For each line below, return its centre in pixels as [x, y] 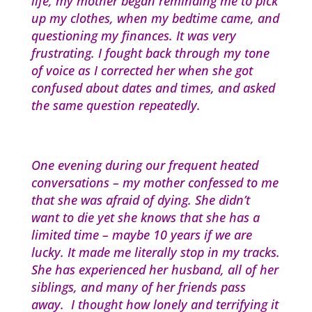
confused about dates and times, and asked [153, 88]
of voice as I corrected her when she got [142, 71]
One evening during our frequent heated [145, 165]
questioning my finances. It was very [133, 36]
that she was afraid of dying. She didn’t [140, 200]
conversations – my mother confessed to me [155, 183]
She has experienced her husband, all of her [155, 270]
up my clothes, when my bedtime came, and [155, 18]
